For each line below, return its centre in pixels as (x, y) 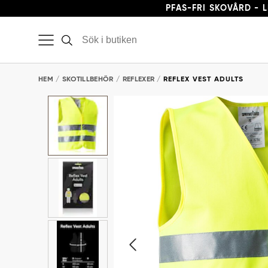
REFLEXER (138, 80)
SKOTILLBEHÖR (88, 80)
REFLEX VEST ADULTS (203, 80)
